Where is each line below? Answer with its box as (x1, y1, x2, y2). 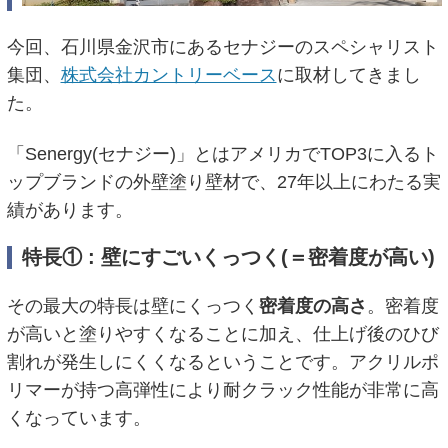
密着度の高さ (258, 295, 367, 316)
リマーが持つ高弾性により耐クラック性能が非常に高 (6, 379, 439, 400)
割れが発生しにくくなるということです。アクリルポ (6, 351, 439, 372)
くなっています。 (6, 407, 151, 428)
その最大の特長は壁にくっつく (6, 295, 259, 316)
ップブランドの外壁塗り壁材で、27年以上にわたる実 (6, 171, 441, 192)
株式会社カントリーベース (60, 65, 277, 86)
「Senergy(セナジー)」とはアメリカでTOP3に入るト (6, 143, 439, 164)
